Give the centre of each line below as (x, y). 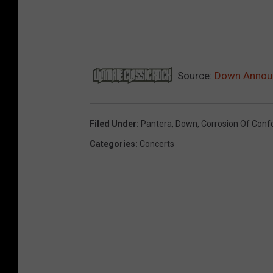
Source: (195, 75)
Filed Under (113, 123)
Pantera (156, 123)
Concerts (157, 144)
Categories (112, 144)
